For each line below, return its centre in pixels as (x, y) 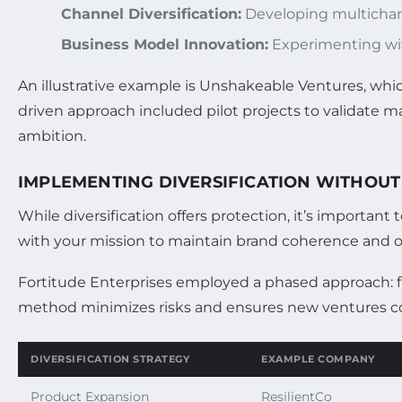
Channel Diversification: (151, 13)
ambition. (52, 135)
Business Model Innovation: (165, 44)
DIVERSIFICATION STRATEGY (110, 358)
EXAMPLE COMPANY (318, 358)
